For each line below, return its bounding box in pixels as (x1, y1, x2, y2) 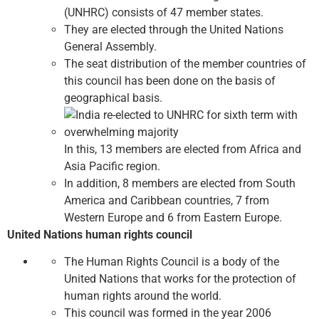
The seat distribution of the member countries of (64, 56, 306, 70)
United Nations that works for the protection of (64, 272, 296, 286)
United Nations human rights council (7, 227, 192, 241)
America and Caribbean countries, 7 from (64, 193, 269, 207)
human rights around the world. (64, 289, 221, 303)
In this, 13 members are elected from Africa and (64, 142, 301, 156)
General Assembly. (64, 39, 157, 53)
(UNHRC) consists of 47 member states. (64, 5, 263, 19)
